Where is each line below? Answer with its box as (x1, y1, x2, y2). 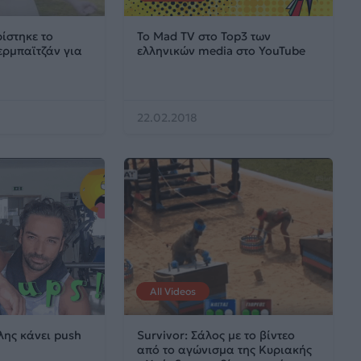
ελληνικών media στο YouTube (136, 44, 305, 59)
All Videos (149, 284, 196, 297)
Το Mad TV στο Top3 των (136, 29, 271, 44)
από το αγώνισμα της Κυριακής (136, 342, 312, 357)
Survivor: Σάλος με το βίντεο (136, 327, 295, 342)
